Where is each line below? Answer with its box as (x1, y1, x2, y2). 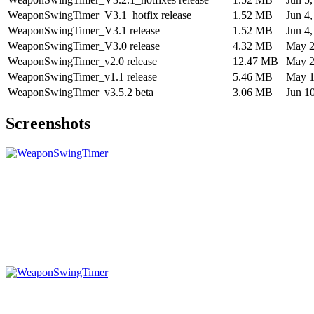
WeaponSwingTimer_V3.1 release (8, 24, 160, 36)
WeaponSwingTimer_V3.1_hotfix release (8, 8, 191, 21)
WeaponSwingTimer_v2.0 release (8, 55, 157, 67)
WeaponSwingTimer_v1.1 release (8, 70, 157, 83)
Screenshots (6, 114, 90, 133)
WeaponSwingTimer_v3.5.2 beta (8, 86, 153, 98)
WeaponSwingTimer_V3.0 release (8, 39, 160, 52)
